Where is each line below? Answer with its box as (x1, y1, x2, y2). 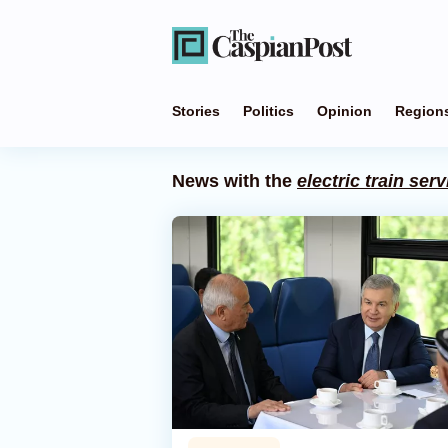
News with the (172, 171, 297, 191)
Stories (172, 103, 220, 119)
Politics (243, 103, 294, 119)
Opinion (317, 103, 372, 119)
